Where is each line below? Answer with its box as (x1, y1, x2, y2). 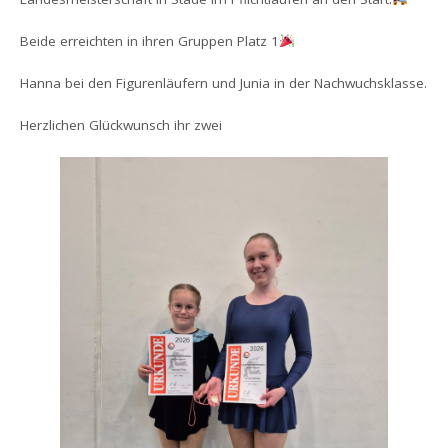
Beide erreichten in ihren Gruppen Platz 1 (20, 31, 280, 50)
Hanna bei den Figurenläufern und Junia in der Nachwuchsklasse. (20, 74, 428, 92)
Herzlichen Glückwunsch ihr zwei (20, 116, 223, 135)
